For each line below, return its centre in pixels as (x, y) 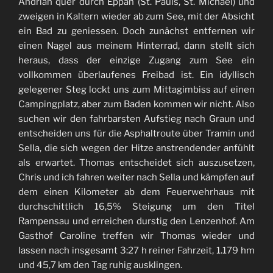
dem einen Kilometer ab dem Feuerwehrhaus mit (136, 192)
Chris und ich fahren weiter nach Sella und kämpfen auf (136, 178)
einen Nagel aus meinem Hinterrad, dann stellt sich (136, 46)
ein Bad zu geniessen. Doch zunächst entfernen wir (136, 31)
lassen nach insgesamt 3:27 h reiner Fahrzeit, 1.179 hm (136, 251)
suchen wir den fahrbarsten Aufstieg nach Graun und (136, 119)
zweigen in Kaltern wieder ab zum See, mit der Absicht (136, 17)
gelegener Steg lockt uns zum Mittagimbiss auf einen (136, 90)
